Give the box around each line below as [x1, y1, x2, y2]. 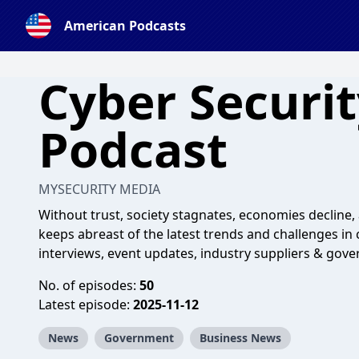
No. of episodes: [38, 276, 139, 294]
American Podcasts [64, 17, 186, 34]
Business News [200, 330, 281, 345]
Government [104, 330, 174, 345]
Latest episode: [38, 296, 133, 313]
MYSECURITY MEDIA [38, 180, 160, 198]
